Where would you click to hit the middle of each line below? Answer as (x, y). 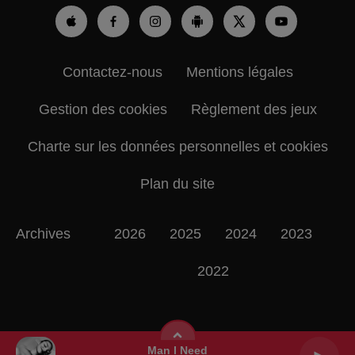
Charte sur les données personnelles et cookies (177, 147)
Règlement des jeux (254, 109)
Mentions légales (239, 72)
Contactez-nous (112, 72)
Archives (43, 234)
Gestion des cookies (103, 109)
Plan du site (177, 184)
